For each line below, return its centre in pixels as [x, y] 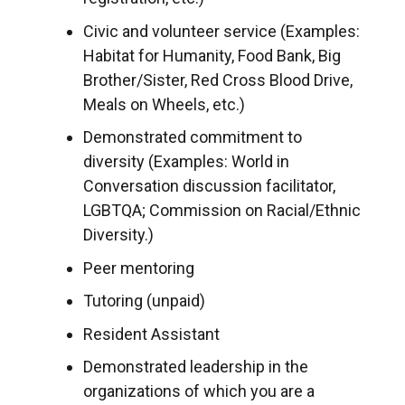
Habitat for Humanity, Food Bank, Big [212, 55]
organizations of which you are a [199, 391]
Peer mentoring [139, 268]
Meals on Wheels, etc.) [164, 104]
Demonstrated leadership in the [196, 367]
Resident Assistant [151, 334]
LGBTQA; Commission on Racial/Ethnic [222, 211]
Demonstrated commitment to [193, 137]
